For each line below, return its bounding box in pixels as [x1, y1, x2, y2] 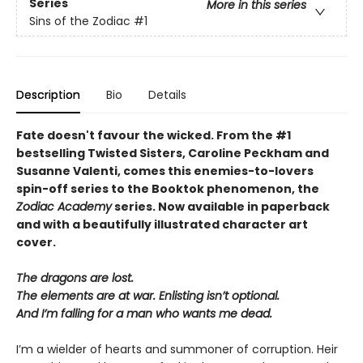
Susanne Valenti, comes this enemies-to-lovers [16, 163, 314, 180]
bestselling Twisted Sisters [16, 145, 182, 162]
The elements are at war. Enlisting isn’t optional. [16, 288, 280, 305]
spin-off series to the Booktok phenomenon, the [16, 181, 319, 198]
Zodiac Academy [16, 199, 112, 216]
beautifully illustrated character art [83, 216, 308, 233]
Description [16, 87, 80, 104]
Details [148, 87, 186, 104]
